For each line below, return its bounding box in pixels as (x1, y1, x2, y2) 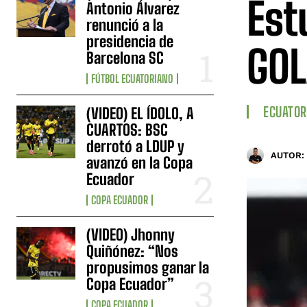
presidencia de (86, 32, 174, 51)
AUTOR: (271, 150, 304, 161)
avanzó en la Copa (86, 153, 193, 172)
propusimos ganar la (86, 258, 210, 277)
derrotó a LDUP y (86, 136, 185, 156)
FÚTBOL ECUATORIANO (91, 71, 174, 85)
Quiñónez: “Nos (86, 241, 179, 260)
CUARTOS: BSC (86, 120, 169, 139)
